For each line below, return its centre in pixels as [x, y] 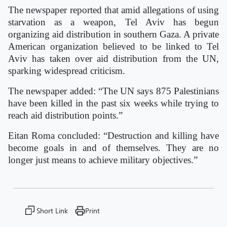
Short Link [52, 211]
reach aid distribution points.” [65, 115]
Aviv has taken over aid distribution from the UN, [113, 59]
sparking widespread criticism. [67, 71]
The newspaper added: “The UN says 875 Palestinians [113, 91]
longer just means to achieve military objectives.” [103, 160]
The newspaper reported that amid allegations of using [113, 10]
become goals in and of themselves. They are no [113, 148]
